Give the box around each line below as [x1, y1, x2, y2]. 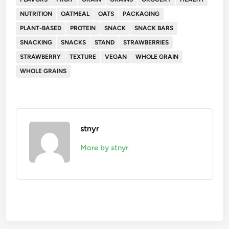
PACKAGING [123, 10, 160, 17]
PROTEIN [70, 24, 96, 32]
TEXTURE [70, 53, 97, 60]
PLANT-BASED [20, 24, 62, 32]
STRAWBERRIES [123, 38, 169, 46]
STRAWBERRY [20, 53, 61, 60]
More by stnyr [80, 143, 129, 152]
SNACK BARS [134, 24, 174, 32]
